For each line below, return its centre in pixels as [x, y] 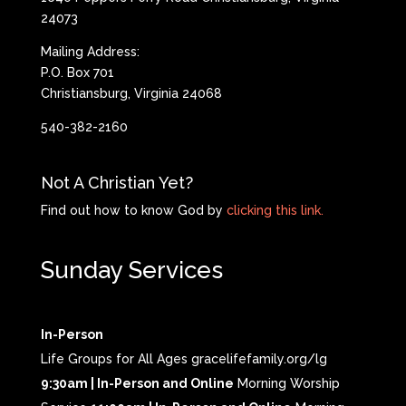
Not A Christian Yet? [116, 183]
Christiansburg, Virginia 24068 [131, 94]
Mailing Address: [90, 52]
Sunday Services [131, 271]
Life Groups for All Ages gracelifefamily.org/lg [184, 358]
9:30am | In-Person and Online [137, 383]
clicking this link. [275, 211]
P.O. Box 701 [77, 73]
